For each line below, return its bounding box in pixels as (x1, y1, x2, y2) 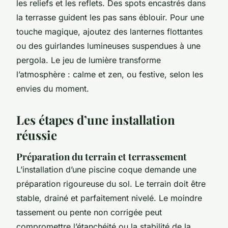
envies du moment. (16, 83, 89, 94)
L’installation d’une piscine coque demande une (16, 164, 196, 175)
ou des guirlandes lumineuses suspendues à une (16, 40, 201, 51)
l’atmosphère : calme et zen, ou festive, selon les (16, 69, 203, 79)
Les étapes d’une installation (16, 111, 175, 128)
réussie (16, 126, 57, 143)
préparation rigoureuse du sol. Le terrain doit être (16, 178, 206, 189)
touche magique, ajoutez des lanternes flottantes (16, 26, 203, 37)
